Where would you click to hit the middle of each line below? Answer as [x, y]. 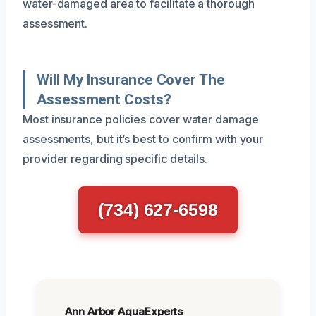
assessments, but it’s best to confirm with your [143, 139]
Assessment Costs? [104, 99]
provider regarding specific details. [115, 158]
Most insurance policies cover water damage [141, 119]
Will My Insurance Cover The [131, 79]
